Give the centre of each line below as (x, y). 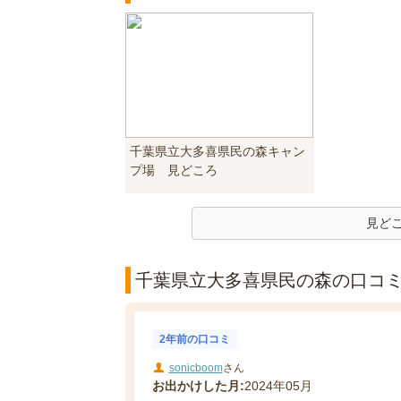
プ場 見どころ (173, 170)
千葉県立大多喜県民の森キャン (217, 151)
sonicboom (196, 367)
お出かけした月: (198, 385)
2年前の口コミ (194, 339)
